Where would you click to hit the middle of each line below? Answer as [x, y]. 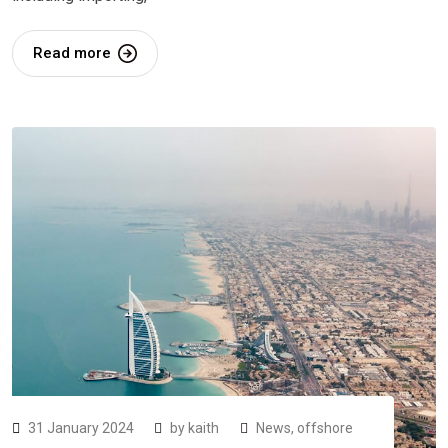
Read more [72, 52]
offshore [325, 428]
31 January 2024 [82, 428]
